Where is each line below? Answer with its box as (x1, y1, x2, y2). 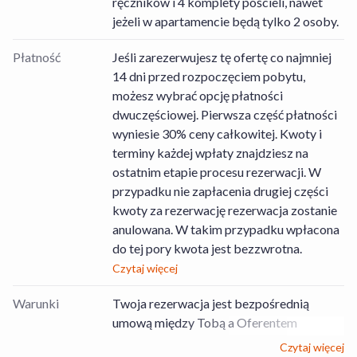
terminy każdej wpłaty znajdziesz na (112, 145, 308, 161)
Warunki (13, 296, 59, 312)
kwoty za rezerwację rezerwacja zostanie (112, 202, 337, 218)
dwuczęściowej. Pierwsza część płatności (112, 107, 337, 123)
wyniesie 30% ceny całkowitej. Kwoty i (112, 126, 322, 142)
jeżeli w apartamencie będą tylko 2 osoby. (112, 14, 339, 29)
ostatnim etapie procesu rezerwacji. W (112, 164, 321, 180)
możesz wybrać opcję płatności (112, 88, 283, 104)
